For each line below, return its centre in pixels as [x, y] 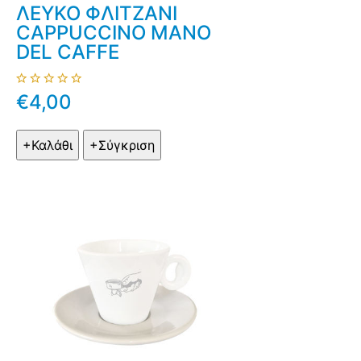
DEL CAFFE [68, 52]
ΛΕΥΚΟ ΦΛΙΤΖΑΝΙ [97, 14]
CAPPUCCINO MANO [114, 33]
